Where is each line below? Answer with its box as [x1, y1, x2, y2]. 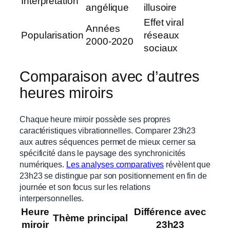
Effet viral [144, 17, 184, 28]
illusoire [144, 2, 177, 13]
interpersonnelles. [20, 193, 84, 203]
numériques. [20, 159, 66, 169]
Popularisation [21, 30, 84, 41]
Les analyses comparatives [66, 159, 164, 169]
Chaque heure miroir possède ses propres [20, 114, 171, 124]
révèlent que [164, 159, 211, 169]
